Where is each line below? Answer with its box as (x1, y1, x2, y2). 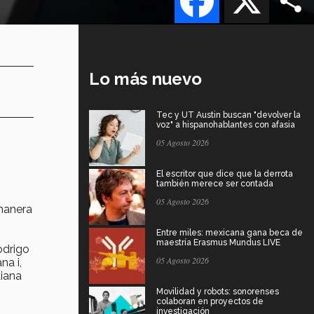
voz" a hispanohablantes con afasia (156, 119, 295, 130)
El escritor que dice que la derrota (156, 168, 293, 179)
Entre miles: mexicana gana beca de (156, 227, 303, 238)
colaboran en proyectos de (156, 296, 264, 306)
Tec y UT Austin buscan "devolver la (156, 109, 301, 120)
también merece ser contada (156, 178, 273, 189)
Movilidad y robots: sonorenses (156, 286, 279, 296)
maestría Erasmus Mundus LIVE (156, 237, 280, 247)
